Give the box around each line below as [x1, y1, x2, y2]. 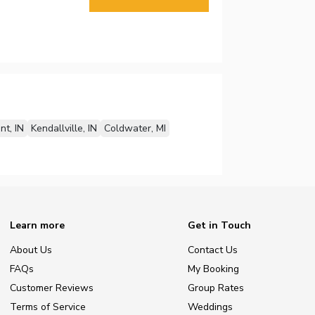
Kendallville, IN [30, 122, 97, 136]
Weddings [188, 300, 233, 314]
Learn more [10, 218, 65, 232]
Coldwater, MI [103, 122, 166, 136]
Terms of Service [10, 300, 86, 314]
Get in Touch [188, 218, 251, 232]
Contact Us [188, 243, 238, 257]
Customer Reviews [10, 281, 94, 295]
